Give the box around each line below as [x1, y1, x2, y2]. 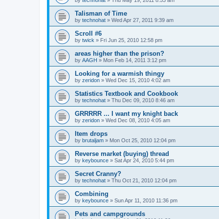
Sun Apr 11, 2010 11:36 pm [114, 197, 177, 204]
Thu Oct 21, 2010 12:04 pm [111, 177, 176, 184]
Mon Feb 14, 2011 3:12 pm [103, 57, 166, 64]
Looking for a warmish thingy [75, 70, 164, 78]
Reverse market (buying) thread [75, 150, 169, 158]
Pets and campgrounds [75, 210, 145, 218]
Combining [75, 190, 109, 198]
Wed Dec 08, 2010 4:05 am [106, 117, 170, 124]
